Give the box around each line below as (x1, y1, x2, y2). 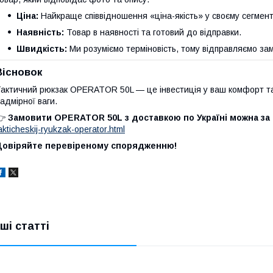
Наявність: (16, 27, 64, 37)
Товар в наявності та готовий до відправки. (64, 27, 241, 37)
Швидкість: (16, 44, 67, 54)
